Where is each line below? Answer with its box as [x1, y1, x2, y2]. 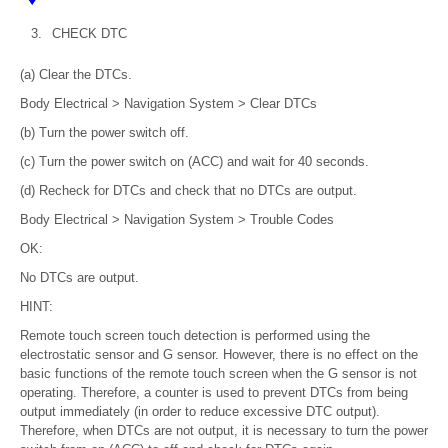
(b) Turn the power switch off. [20, 125, 189, 141]
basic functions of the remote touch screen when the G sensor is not [20, 366, 417, 382]
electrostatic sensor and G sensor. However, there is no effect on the [20, 347, 418, 363]
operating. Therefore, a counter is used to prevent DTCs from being [20, 385, 408, 401]
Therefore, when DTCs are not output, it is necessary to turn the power [20, 423, 428, 439]
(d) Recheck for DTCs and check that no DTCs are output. [20, 183, 357, 199]
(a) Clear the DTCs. [20, 67, 132, 83]
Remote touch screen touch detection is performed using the [20, 328, 370, 344]
